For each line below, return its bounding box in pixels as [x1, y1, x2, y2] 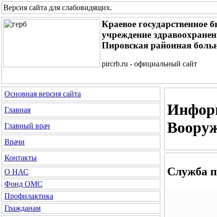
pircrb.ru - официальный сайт [102, 60, 197, 68]
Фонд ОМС [4, 180, 43, 188]
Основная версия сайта [4, 90, 81, 98]
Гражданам [4, 204, 41, 212]
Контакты [4, 154, 37, 162]
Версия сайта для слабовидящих [3, 3, 110, 12]
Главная [4, 106, 31, 114]
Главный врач [4, 122, 50, 130]
